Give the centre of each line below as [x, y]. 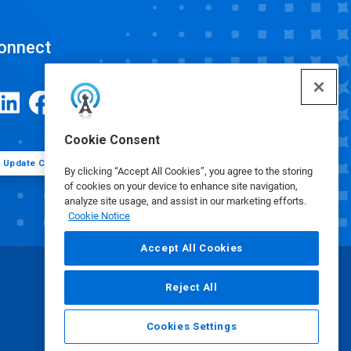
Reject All [192, 287]
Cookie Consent [112, 140]
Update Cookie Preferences [66, 163]
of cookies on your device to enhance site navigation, [181, 186]
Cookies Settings [192, 326]
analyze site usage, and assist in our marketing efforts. [185, 201]
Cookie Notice [99, 216]
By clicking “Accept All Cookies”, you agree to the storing [188, 171]
